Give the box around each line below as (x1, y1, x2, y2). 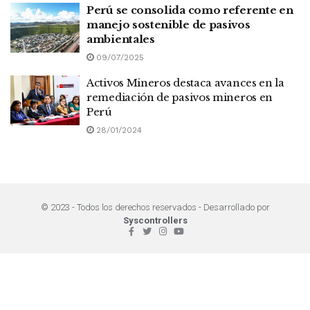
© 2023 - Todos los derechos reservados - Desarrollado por (40, 202, 270, 213)
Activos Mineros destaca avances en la (86, 76, 284, 90)
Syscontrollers (122, 215, 188, 226)
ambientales (86, 33, 155, 46)
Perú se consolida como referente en (86, 3, 293, 17)
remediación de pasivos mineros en (86, 91, 273, 104)
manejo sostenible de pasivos (86, 18, 250, 32)
